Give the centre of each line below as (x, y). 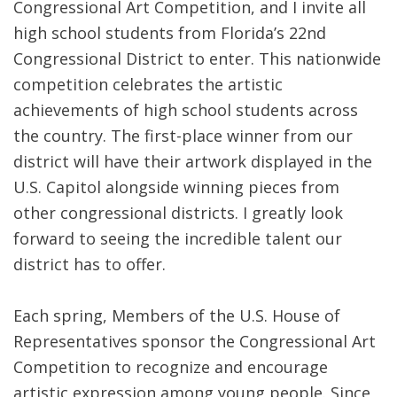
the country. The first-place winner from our (183, 135)
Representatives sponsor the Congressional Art (195, 341)
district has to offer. (90, 264)
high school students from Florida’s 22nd (170, 32)
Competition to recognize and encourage (171, 366)
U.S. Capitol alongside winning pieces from (176, 187)
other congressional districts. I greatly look (178, 212)
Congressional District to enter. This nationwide (197, 58)
